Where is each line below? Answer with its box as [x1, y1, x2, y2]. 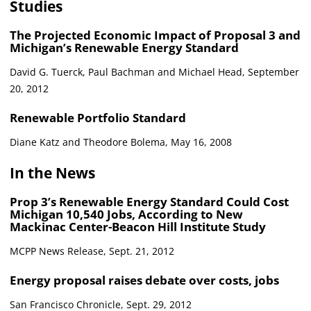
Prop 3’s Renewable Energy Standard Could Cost [10, 193, 289, 210]
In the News [10, 162, 95, 183]
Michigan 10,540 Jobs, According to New [10, 205, 243, 222]
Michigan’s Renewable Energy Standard [10, 40, 239, 56]
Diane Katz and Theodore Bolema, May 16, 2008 [10, 135, 232, 149]
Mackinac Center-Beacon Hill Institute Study [10, 218, 266, 235]
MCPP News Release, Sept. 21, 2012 [10, 244, 174, 258]
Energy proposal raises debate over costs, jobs [10, 271, 279, 288]
